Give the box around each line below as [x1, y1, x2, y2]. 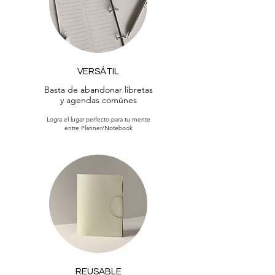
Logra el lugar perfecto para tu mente [46, 115, 150, 124]
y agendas [60, 95, 102, 106]
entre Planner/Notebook [64, 124, 133, 133]
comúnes [101, 95, 137, 106]
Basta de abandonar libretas [44, 84, 153, 96]
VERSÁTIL [77, 67, 119, 77]
